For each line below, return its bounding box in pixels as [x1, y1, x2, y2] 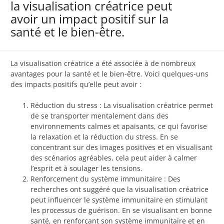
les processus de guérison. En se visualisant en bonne [30, 205, 212, 215]
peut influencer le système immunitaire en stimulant [30, 195, 207, 205]
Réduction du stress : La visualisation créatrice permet [30, 100, 213, 110]
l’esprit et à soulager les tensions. [30, 163, 142, 173]
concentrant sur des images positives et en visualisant [30, 142, 212, 152]
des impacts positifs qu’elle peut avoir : [10, 79, 141, 89]
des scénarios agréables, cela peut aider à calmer [30, 153, 197, 163]
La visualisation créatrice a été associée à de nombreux [10, 58, 195, 68]
